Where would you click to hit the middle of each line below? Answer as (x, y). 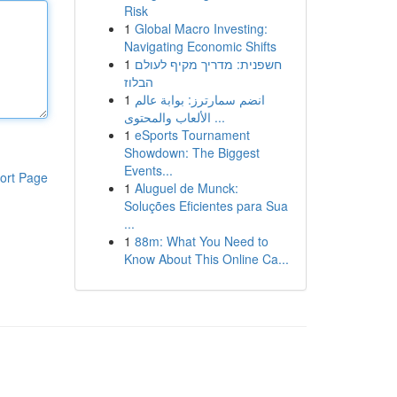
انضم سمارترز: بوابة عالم (199, 99)
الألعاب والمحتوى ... (218, 117)
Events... (148, 170)
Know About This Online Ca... (206, 259)
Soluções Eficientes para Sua (206, 206)
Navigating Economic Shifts (200, 46)
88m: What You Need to (201, 241)
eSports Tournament (192, 135)
